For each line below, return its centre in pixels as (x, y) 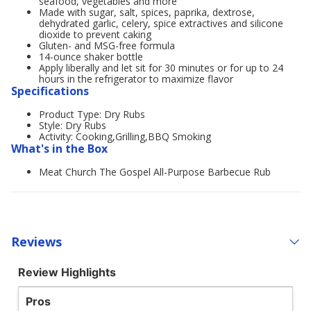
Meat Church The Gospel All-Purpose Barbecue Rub (155, 172)
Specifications (50, 91)
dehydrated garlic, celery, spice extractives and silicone (161, 23)
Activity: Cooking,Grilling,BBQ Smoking (125, 136)
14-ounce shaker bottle (91, 57)
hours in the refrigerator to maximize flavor (136, 79)
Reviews (36, 241)
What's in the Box (59, 149)
